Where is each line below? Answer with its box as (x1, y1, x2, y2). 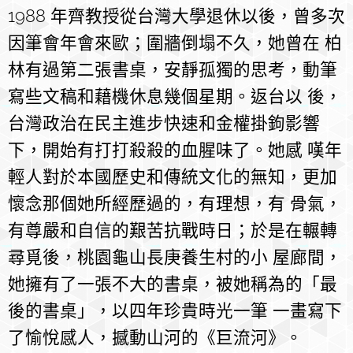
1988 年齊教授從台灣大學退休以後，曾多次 (8, 6, 345, 27)
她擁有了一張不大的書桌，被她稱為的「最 (8, 274, 337, 295)
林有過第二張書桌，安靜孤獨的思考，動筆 (8, 60, 337, 80)
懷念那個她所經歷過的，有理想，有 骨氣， (8, 194, 342, 214)
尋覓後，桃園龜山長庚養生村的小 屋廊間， (8, 247, 342, 268)
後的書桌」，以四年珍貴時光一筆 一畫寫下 (8, 301, 342, 321)
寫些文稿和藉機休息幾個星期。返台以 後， (8, 87, 342, 107)
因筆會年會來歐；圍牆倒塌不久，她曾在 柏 (8, 33, 342, 54)
